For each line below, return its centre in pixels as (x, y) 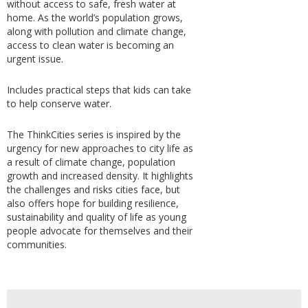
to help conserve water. (59, 103)
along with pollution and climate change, (97, 31)
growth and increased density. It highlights (100, 176)
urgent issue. (35, 59)
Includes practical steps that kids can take (99, 90)
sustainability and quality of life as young (97, 217)
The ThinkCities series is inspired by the (94, 134)
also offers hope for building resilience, (93, 203)
